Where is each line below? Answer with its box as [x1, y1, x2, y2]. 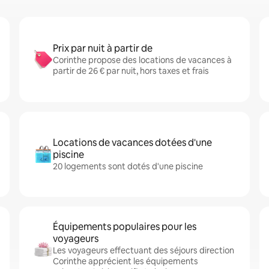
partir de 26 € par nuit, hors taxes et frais [53, 65, 209, 76]
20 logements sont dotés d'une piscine [53, 161, 203, 172]
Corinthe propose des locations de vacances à [53, 55, 232, 65]
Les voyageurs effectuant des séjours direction [53, 245, 234, 256]
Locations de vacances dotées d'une [53, 136, 212, 149]
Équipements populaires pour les [53, 220, 196, 233]
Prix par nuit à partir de [53, 42, 153, 55]
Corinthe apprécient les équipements [53, 256, 198, 267]
